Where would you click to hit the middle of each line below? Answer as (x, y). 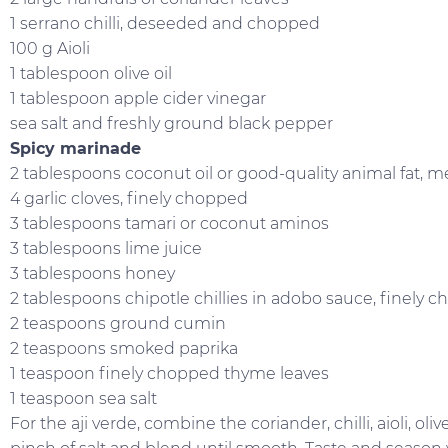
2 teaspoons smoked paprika (124, 349)
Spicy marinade (75, 149)
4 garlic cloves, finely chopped (129, 199)
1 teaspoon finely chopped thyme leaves (169, 374)
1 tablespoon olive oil (91, 74)
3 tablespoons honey (92, 274)
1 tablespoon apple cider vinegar (138, 99)
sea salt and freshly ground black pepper (171, 124)
